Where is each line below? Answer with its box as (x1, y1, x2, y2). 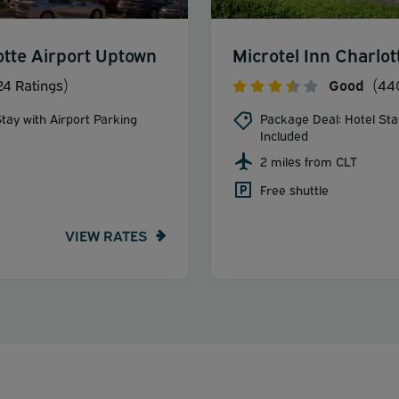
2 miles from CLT (260, 151, 357, 169)
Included (260, 126, 308, 143)
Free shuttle (260, 180, 329, 198)
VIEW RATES (65, 225, 147, 246)
